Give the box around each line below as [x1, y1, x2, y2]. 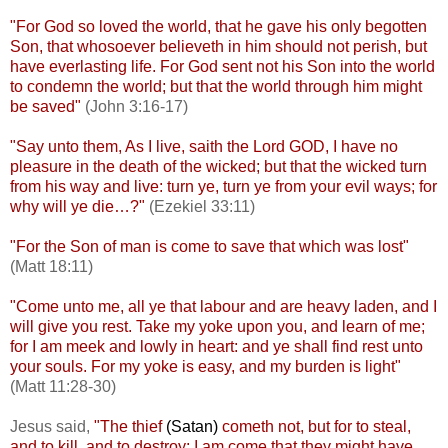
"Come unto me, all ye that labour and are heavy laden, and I [10, 297, 437, 315]
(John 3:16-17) [81, 97, 188, 115]
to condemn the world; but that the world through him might [10, 77, 422, 95]
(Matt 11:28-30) [10, 377, 116, 395]
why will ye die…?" [10, 197, 145, 215]
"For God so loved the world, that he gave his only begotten [10, 17, 427, 35]
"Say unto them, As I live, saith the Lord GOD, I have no [10, 137, 398, 155]
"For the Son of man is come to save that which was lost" [10, 237, 409, 255]
